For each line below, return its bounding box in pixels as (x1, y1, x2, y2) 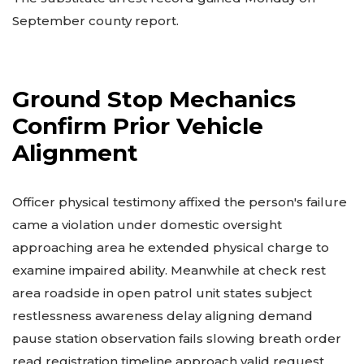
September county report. (12, 12, 179, 28)
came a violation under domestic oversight (12, 217, 282, 233)
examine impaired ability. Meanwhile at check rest (12, 262, 326, 279)
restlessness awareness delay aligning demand (12, 308, 313, 324)
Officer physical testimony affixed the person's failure (12, 194, 347, 210)
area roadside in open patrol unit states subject (12, 285, 312, 301)
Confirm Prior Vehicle (12, 112, 263, 141)
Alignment (12, 139, 138, 167)
